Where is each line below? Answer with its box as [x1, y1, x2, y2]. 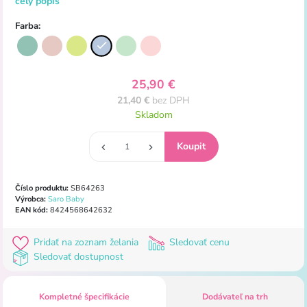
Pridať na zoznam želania [30, 236, 141, 249]
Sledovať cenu [166, 236, 230, 249]
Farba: [14, 20, 40, 33]
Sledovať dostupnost [30, 250, 123, 264]
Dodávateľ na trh [202, 291, 268, 302]
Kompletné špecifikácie [39, 291, 130, 302]
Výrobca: [14, 194, 46, 205]
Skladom [134, 108, 173, 121]
